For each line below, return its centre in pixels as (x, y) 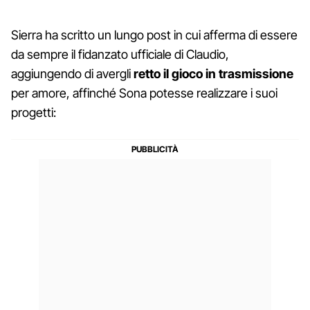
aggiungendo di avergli (71, 73)
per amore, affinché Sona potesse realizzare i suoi (144, 93)
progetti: (34, 112)
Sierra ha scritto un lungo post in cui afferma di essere (154, 35)
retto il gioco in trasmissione (212, 73)
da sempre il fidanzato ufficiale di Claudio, (120, 54)
